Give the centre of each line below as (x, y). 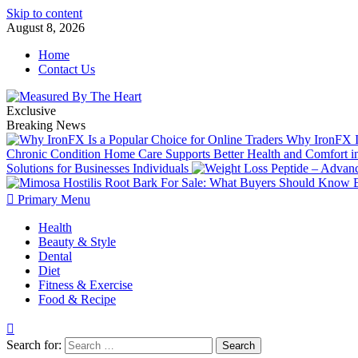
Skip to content (44, 13)
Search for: (34, 345)
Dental (55, 256)
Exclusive (31, 111)
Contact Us (67, 69)
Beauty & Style (77, 242)
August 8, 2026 (46, 28)
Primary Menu (54, 199)
